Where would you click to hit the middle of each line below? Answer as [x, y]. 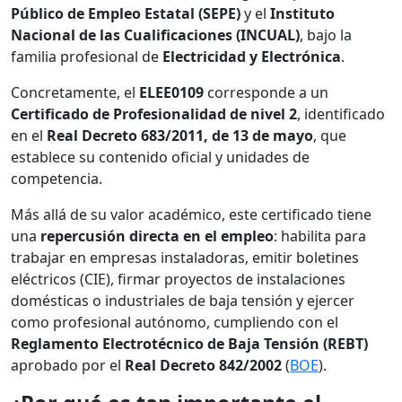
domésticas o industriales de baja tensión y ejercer [183, 300]
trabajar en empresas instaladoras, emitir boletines [185, 257]
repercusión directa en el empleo [157, 236]
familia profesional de [87, 56]
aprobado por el [68, 365]
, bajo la [326, 35]
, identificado [341, 114]
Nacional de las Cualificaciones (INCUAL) [155, 35]
